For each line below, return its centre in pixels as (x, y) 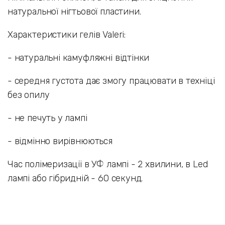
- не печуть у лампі (47, 118)
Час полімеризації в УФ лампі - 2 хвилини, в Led (108, 164)
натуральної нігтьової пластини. (74, 12)
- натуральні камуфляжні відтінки (79, 58)
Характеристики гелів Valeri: (67, 35)
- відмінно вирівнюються (60, 141)
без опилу (29, 95)
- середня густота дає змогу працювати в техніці (111, 81)
